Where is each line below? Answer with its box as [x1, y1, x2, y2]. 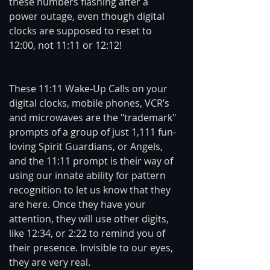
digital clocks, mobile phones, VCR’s [9, 96, 172, 110]
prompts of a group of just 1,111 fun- [9, 125, 176, 139]
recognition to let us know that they [9, 183, 173, 196]
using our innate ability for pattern [9, 169, 168, 182]
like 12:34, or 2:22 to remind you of [9, 227, 168, 240]
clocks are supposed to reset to [9, 24, 154, 37]
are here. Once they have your [9, 198, 148, 211]
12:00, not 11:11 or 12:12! [9, 39, 122, 52]
